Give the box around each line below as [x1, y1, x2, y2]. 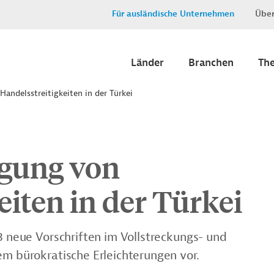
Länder [131, 56, 164, 69]
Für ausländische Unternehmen [112, 9, 234, 19]
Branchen [188, 56, 234, 69]
